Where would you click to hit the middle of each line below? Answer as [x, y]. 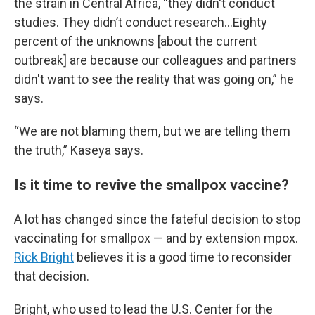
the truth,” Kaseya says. [79, 150]
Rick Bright [44, 257]
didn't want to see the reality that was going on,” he [154, 79]
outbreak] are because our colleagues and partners [155, 60]
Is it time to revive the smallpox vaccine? [152, 185]
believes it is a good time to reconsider [183, 257]
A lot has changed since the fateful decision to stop [157, 219]
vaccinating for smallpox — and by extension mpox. [156, 238]
